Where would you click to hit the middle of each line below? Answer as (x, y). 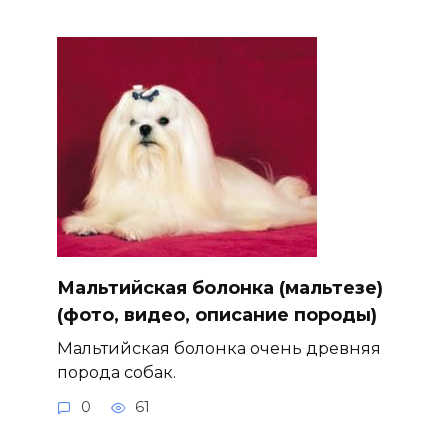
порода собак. (116, 372)
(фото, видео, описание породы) (216, 315)
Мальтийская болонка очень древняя (218, 348)
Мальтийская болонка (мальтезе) (219, 288)
